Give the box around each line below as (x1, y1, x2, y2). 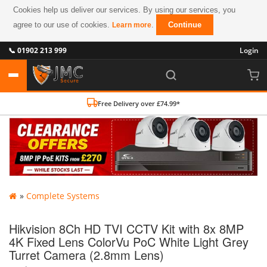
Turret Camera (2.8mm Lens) (9, 246, 164, 263)
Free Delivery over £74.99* (98, 99, 180, 108)
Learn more (112, 21, 152, 29)
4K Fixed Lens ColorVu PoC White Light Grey (9, 232, 249, 250)
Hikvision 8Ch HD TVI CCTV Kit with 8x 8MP (9, 219, 244, 237)
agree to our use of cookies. (13, 20, 113, 29)
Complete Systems (26, 190, 100, 201)
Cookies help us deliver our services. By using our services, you (13, 5, 236, 14)
